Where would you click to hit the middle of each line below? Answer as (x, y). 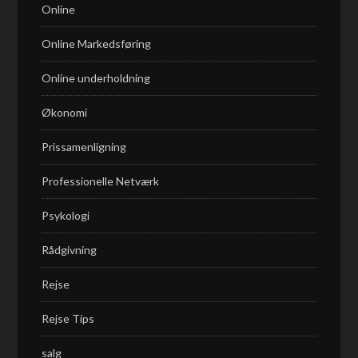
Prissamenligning (84, 147)
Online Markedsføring (97, 44)
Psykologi (66, 215)
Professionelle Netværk (101, 181)
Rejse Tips (68, 318)
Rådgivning (70, 250)
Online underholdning (96, 78)
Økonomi (65, 112)
